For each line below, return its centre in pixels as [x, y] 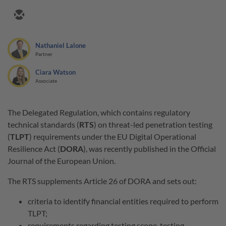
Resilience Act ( [34, 149]
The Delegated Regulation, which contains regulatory [99, 112]
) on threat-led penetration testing [153, 124]
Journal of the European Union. [62, 161]
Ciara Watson [55, 72]
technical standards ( [43, 124]
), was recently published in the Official [150, 149]
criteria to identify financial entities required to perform [123, 201]
